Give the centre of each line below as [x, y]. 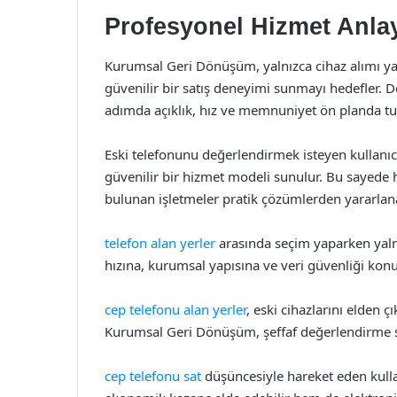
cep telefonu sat [153, 376]
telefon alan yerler [160, 243]
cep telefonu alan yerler [175, 309]
